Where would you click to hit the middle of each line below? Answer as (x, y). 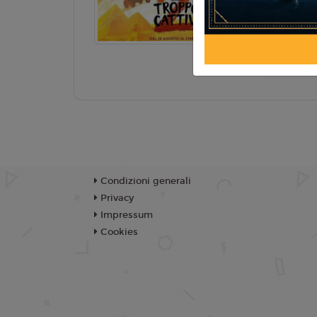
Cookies (118, 232)
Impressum (125, 215)
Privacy (116, 198)
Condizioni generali (144, 181)
